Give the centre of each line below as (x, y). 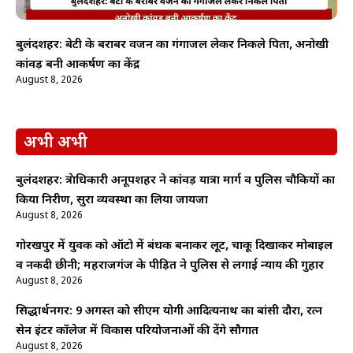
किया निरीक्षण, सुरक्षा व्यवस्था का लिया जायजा (112, 201)
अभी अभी (56, 144)
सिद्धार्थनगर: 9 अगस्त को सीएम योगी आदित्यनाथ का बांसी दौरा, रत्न (169, 312)
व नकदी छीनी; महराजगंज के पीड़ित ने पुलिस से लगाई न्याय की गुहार (170, 266)
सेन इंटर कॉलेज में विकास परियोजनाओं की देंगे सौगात (137, 332)
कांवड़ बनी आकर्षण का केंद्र (78, 65)
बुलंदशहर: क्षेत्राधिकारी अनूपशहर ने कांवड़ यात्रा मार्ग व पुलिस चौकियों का (175, 181)
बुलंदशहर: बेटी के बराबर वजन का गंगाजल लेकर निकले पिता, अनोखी (172, 46)
